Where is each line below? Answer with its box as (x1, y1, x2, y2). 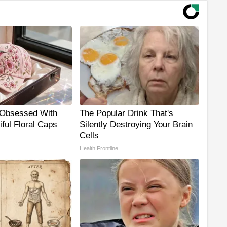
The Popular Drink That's (80, 108, 173, 119)
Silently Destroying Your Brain (80, 120, 193, 130)
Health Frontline (80, 145, 118, 152)
